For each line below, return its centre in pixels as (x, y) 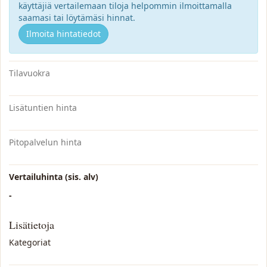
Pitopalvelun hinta (45, 142)
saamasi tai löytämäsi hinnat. (77, 18)
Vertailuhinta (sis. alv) (54, 177)
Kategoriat (30, 242)
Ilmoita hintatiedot (63, 34)
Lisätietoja (32, 225)
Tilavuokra (30, 73)
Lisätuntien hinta (43, 108)
